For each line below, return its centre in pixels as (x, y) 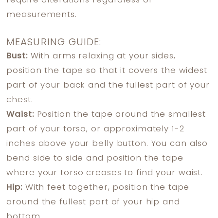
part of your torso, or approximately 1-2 (95, 129)
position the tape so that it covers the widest (107, 71)
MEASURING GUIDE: (54, 43)
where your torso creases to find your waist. (105, 173)
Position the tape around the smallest (120, 115)
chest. (20, 100)
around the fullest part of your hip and (93, 202)
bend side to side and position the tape (95, 159)
